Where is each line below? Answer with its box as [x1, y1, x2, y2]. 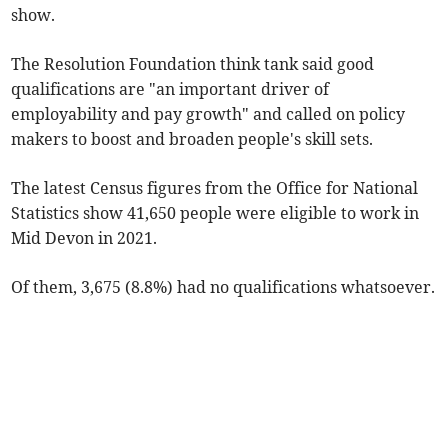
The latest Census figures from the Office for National [11, 178, 419, 199]
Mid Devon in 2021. [11, 228, 158, 249]
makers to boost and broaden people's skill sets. [11, 129, 374, 150]
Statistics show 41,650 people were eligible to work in [11, 203, 420, 224]
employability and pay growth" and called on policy [11, 104, 406, 125]
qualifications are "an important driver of [11, 79, 330, 100]
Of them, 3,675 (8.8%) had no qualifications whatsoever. [11, 277, 436, 298]
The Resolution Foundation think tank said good [11, 54, 375, 75]
